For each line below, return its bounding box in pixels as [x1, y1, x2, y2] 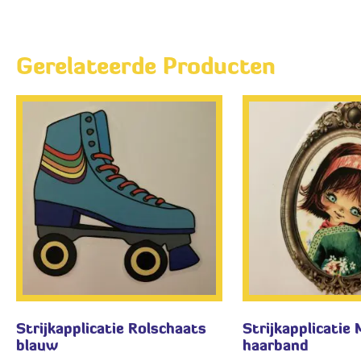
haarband [243, 338, 309, 355]
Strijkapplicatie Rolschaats [16, 322, 206, 338]
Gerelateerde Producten [16, 56, 276, 80]
